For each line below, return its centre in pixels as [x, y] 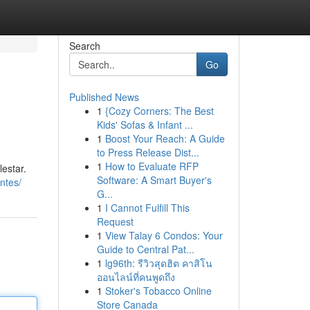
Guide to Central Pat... [145, 249]
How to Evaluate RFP [152, 166]
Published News [104, 97]
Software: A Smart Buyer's [154, 180]
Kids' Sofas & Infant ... [145, 125]
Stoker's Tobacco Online [158, 291]
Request [115, 221]
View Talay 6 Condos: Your [164, 235]
